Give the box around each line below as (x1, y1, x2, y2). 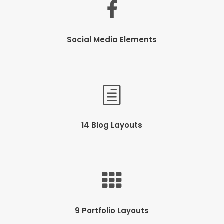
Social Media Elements (67, 34, 157, 45)
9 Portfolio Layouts (75, 205, 149, 216)
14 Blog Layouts (81, 119, 142, 130)
